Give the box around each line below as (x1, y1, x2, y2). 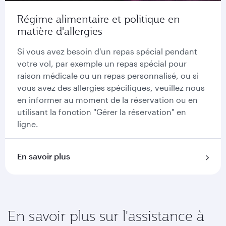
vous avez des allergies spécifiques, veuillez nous (17, 83, 205, 92)
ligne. (17, 119, 38, 129)
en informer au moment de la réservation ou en (17, 95, 198, 104)
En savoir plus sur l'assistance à (8, 206, 204, 225)
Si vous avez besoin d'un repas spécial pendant (17, 46, 197, 56)
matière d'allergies (17, 24, 102, 38)
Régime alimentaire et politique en (17, 12, 180, 26)
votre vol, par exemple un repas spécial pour (17, 59, 187, 68)
